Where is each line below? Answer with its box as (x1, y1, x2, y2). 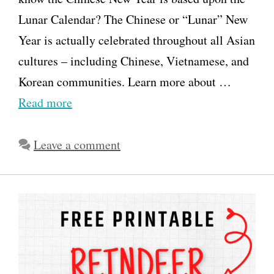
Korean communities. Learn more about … (18, 73, 231, 91)
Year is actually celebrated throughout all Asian (18, 32, 255, 49)
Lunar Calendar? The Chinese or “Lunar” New (18, 11, 248, 28)
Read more (18, 94, 72, 111)
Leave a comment (34, 136, 120, 154)
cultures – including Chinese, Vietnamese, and (18, 53, 249, 70)
